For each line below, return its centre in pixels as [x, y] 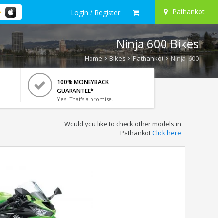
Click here [166, 133]
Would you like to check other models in [122, 124]
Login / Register [95, 12]
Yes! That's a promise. [85, 99]
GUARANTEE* [75, 91]
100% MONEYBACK [82, 82]
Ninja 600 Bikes [157, 44]
